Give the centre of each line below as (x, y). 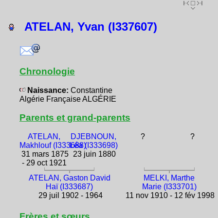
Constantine (91, 90)
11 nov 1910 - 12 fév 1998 (169, 195)
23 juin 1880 (94, 154)
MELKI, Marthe (169, 178)
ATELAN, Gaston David (69, 178)
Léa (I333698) (93, 145)
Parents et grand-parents (75, 117)
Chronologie (47, 71)
